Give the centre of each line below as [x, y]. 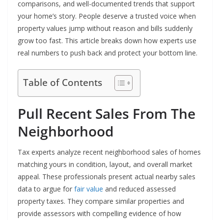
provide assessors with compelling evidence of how [99, 214]
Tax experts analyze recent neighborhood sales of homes [109, 152]
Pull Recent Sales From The [107, 114]
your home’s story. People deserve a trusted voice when [107, 16]
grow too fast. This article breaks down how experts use [107, 41]
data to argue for [46, 189]
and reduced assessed [139, 189]
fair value [89, 189]
